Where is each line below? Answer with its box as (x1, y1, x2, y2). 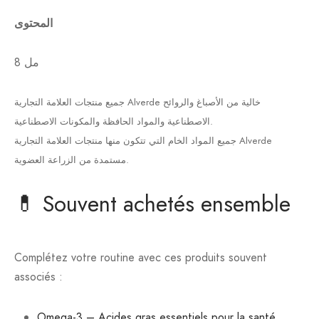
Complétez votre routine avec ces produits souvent (14, 249, 267, 266)
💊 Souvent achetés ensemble (14, 188, 291, 221)
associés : (14, 268, 63, 286)
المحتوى (14, 15, 53, 32)
